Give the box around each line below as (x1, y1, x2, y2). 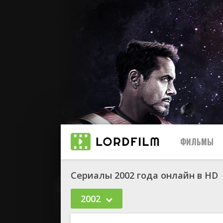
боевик (190, 207, 214, 216)
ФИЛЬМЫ (180, 136, 214, 148)
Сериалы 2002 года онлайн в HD (71, 169, 218, 181)
